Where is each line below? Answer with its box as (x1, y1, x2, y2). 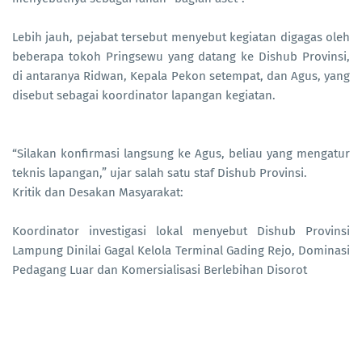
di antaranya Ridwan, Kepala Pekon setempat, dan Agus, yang (12, 69, 350, 84)
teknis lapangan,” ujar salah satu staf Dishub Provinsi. (12, 166, 307, 181)
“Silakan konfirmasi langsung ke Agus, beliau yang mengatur (12, 146, 350, 162)
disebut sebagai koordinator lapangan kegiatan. (12, 88, 276, 103)
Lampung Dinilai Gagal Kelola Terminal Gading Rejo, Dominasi (12, 243, 350, 259)
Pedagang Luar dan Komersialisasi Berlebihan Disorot (12, 263, 307, 278)
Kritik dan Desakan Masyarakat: (12, 185, 183, 200)
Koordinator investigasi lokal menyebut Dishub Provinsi (12, 224, 350, 239)
